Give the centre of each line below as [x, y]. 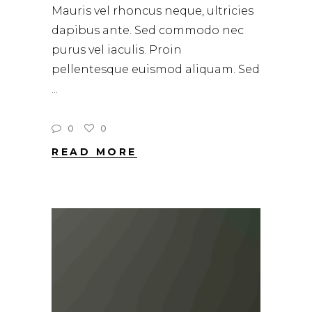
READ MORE [94, 152]
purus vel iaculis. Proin [117, 50]
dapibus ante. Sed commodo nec [148, 31]
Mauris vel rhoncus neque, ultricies [153, 11]
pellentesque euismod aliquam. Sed [156, 70]
